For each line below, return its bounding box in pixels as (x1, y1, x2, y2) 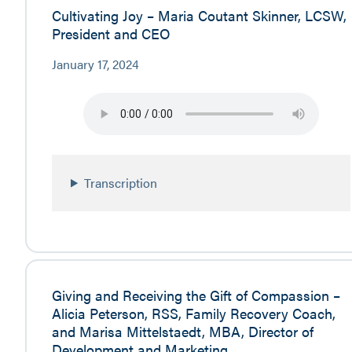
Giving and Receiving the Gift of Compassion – (52, 284, 340, 306)
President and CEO (52, 23, 170, 44)
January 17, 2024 (52, 55, 139, 74)
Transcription (84, 173, 158, 192)
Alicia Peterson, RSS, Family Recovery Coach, (52, 302, 335, 324)
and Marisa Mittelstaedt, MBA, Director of (52, 321, 313, 342)
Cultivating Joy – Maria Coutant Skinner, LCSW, (52, 5, 346, 26)
